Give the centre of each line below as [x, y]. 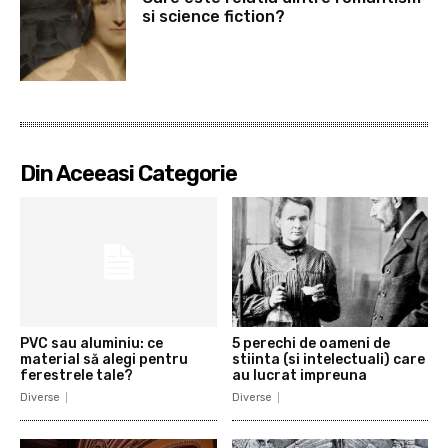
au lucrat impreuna [299, 375]
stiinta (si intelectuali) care [328, 359]
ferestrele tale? [76, 375]
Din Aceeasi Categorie [128, 173]
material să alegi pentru [104, 359]
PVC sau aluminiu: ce [91, 343]
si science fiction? [214, 16]
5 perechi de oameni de [310, 343]
